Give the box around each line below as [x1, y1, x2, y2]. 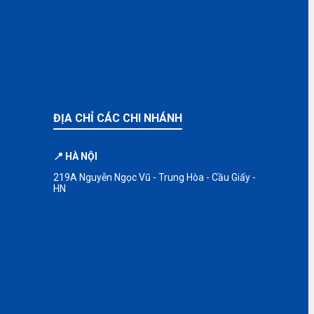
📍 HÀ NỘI [53, 150, 97, 162]
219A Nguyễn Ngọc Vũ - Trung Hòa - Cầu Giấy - [53, 171, 256, 183]
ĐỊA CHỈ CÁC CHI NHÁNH [53, 111, 182, 125]
